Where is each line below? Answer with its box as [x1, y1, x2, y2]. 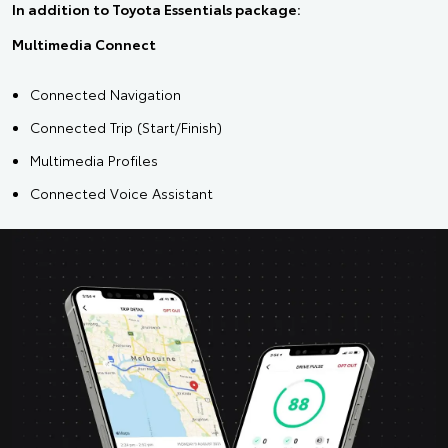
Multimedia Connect [12, 33, 156, 54]
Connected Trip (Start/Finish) [30, 116, 222, 137]
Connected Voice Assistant [30, 182, 213, 203]
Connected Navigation [30, 83, 181, 104]
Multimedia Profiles [30, 149, 158, 170]
